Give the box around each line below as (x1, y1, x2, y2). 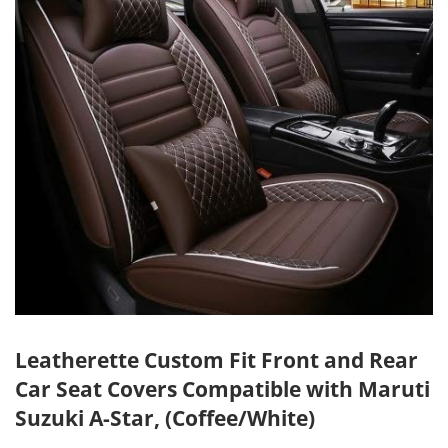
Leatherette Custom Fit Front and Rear (15, 344, 418, 374)
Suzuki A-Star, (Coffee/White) (15, 402, 315, 432)
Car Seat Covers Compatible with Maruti (15, 373, 430, 403)
